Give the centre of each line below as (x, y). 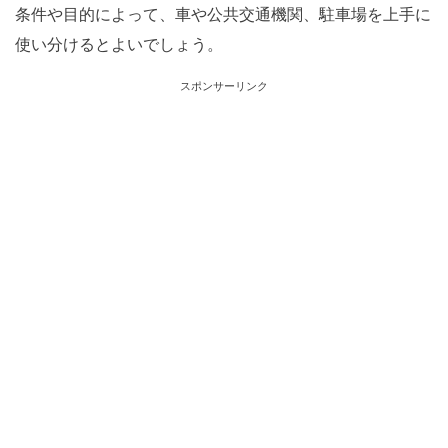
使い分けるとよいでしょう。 (119, 44)
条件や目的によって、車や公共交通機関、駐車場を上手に (223, 14)
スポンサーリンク (224, 86)
